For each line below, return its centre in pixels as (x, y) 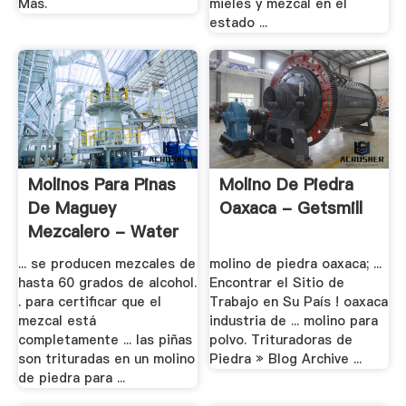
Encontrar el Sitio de (277, 282)
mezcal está (57, 320)
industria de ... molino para (294, 320)
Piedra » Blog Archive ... (286, 358)
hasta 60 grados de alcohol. (107, 282)
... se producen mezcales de (106, 263)
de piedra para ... (71, 377)
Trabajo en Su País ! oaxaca (299, 301)
